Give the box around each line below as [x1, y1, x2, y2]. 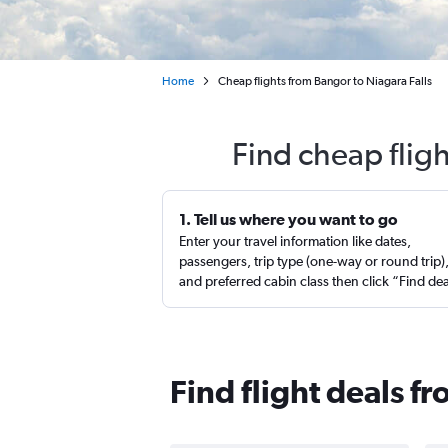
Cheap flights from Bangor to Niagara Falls [218, 74, 432, 88]
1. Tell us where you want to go [179, 210, 398, 228]
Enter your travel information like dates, [179, 233, 411, 249]
